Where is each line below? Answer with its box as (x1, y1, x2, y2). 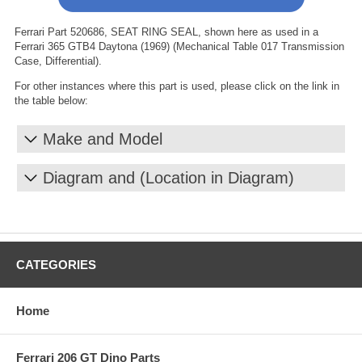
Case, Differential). (15, 54, 102, 67)
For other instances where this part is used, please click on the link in (15, 79, 339, 92)
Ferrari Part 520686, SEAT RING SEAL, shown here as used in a (15, 25, 318, 38)
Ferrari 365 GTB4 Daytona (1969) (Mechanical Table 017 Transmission (15, 40, 344, 53)
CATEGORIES (16, 257, 96, 271)
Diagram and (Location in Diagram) (43, 168, 294, 187)
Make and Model (43, 129, 162, 148)
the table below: (15, 94, 88, 107)
